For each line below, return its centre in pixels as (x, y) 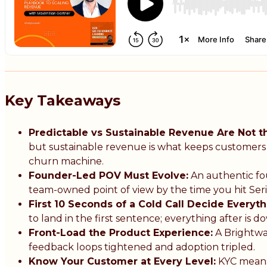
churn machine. (66, 162)
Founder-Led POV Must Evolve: (108, 176)
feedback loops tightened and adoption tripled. (142, 247)
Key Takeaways (63, 101)
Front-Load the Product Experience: (121, 233)
